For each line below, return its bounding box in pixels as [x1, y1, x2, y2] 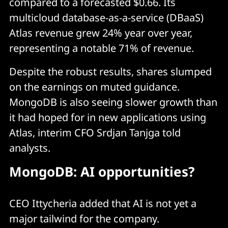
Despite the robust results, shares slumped [9, 64, 212, 78]
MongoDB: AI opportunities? [9, 162, 194, 181]
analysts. [9, 140, 50, 155]
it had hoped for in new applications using [9, 110, 206, 124]
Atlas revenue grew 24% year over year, [9, 25, 192, 40]
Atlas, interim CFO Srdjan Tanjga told [9, 125, 181, 139]
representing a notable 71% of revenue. [9, 41, 196, 55]
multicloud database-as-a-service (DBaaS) [9, 10, 204, 24]
